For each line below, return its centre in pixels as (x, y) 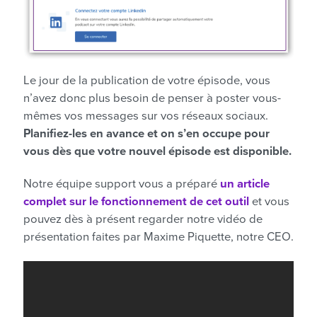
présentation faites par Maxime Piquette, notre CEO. (158, 237)
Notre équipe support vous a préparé (122, 184)
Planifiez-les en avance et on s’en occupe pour (146, 134)
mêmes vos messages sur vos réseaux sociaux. (146, 116)
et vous (269, 202)
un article (245, 184)
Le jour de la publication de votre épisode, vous (147, 81)
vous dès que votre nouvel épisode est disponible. (157, 152)
